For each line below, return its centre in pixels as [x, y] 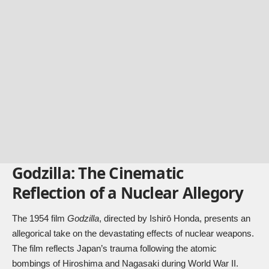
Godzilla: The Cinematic [98, 173]
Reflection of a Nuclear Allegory [128, 192]
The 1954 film [40, 218]
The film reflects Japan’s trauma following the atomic [114, 248]
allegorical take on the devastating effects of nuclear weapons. [133, 233]
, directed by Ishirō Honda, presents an [175, 218]
